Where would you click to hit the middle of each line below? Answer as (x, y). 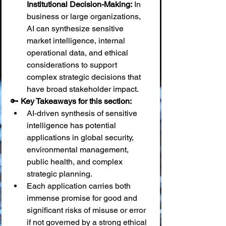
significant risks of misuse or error (87, 210)
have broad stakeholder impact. (83, 89)
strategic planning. (60, 174)
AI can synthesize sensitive (76, 29)
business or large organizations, (85, 16)
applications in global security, (81, 137)
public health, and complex (76, 162)
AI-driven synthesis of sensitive (83, 113)
